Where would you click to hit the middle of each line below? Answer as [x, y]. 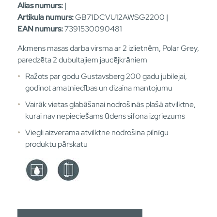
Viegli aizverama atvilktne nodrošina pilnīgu [97, 132]
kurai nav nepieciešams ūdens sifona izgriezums [105, 116]
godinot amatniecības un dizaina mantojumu [99, 88]
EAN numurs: [40, 29]
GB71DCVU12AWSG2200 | [122, 17]
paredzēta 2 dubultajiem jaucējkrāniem [82, 60]
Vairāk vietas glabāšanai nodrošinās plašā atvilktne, [110, 104]
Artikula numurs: [46, 17]
